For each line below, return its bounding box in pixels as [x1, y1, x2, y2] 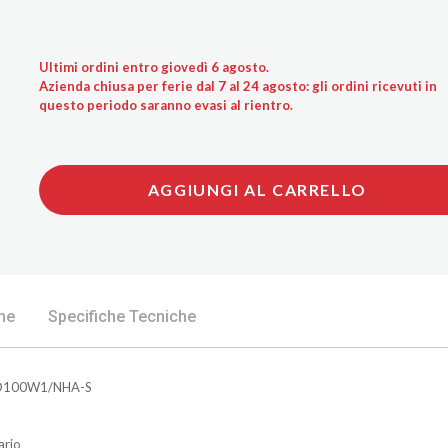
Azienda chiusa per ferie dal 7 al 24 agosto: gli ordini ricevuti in [39, 77, 437, 94]
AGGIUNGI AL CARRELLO [147, 179, 367, 199]
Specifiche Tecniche [48, 306, 196, 326]
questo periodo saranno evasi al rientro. [39, 96, 293, 113]
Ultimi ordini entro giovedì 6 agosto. [39, 58, 269, 75]
